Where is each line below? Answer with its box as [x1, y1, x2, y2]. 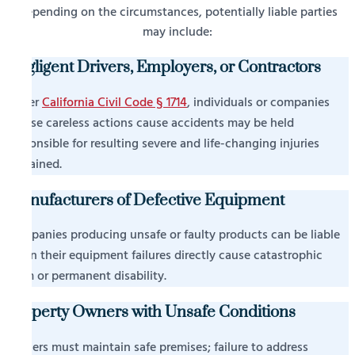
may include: [143, 21, 212, 43]
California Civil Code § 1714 [42, 93, 187, 113]
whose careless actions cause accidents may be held [6, 113, 294, 134]
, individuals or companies [187, 93, 330, 113]
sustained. [6, 155, 62, 175]
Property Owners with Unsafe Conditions [6, 302, 296, 323]
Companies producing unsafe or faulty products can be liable [6, 225, 340, 246]
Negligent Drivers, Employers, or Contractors [6, 57, 321, 78]
